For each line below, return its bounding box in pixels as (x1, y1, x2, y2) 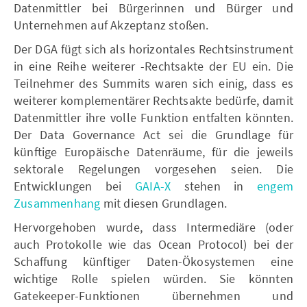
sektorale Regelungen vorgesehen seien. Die (14, 160, 293, 177)
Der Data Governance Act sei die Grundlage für (14, 126, 293, 143)
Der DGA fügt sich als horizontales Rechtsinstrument (14, 40, 293, 57)
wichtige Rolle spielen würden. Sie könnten (14, 270, 293, 286)
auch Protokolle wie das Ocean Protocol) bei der (14, 236, 293, 252)
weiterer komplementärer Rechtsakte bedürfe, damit (14, 92, 293, 108)
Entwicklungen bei (14, 177, 135, 194)
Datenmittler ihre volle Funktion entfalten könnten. (14, 109, 293, 125)
